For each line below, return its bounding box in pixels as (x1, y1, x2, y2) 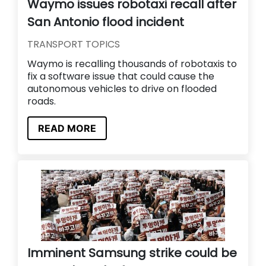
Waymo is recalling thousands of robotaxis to (27, 56, 237, 71)
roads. (27, 94, 56, 108)
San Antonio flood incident (27, 13, 184, 30)
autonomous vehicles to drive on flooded (27, 81, 217, 96)
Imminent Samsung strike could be (27, 244, 237, 261)
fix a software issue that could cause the (27, 69, 214, 83)
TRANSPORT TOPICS (27, 37, 120, 51)
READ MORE (38, 122, 96, 134)
